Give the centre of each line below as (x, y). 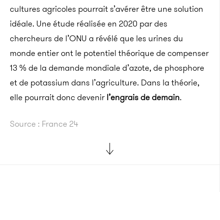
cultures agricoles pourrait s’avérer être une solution (107, 9)
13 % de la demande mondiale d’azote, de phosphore (107, 68)
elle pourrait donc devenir (58, 97)
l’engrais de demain (143, 97)
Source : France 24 (44, 124)
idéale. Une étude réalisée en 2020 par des (89, 24)
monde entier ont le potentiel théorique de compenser (109, 53)
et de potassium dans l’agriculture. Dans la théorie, (105, 82)
